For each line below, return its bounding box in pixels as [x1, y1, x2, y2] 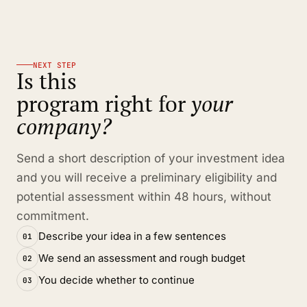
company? [16, 111, 112, 140]
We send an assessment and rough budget [38, 251, 245, 265]
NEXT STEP [33, 60, 76, 70]
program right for [16, 88, 191, 118]
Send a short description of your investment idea [16, 151, 285, 165]
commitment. [16, 208, 89, 223]
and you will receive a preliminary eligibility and [16, 170, 277, 184]
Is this [16, 66, 77, 95]
